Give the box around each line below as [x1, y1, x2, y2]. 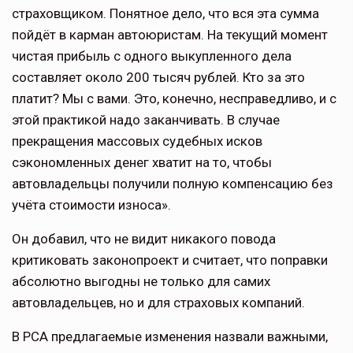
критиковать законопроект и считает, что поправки [12, 252, 328, 269]
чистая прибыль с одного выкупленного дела [12, 48, 292, 65]
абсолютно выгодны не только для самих [12, 273, 270, 290]
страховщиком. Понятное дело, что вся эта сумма [12, 6, 319, 22]
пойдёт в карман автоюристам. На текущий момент [12, 27, 328, 43]
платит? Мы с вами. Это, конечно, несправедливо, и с [12, 91, 336, 107]
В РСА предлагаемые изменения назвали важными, [12, 329, 328, 345]
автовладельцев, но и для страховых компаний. [12, 295, 305, 311]
